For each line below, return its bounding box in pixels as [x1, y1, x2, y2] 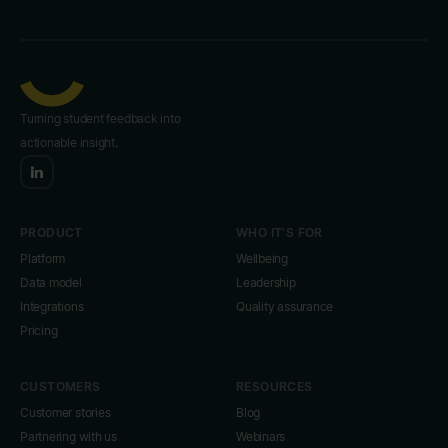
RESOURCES [236, 379, 313, 394]
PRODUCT [20, 225, 83, 240]
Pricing [20, 323, 58, 338]
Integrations [20, 299, 84, 314]
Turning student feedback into [20, 111, 181, 126]
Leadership [236, 275, 296, 290]
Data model [20, 275, 82, 290]
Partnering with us [20, 429, 118, 444]
